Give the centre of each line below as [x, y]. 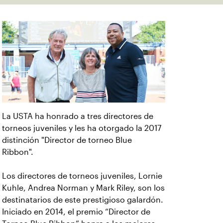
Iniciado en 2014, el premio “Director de [76, 212]
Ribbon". [19, 152]
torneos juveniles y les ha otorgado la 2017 [82, 128]
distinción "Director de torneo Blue [67, 140]
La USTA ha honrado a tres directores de [78, 116]
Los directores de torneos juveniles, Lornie [82, 176]
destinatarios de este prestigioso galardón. [83, 200]
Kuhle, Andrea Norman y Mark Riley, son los [83, 188]
